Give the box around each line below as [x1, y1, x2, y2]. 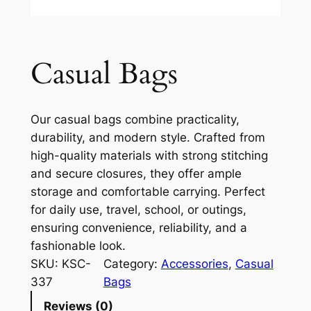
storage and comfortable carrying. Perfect [30, 185, 265, 199]
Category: [103, 257, 161, 271]
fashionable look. [30, 239, 126, 253]
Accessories [160, 257, 228, 271]
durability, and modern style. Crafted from [30, 131, 265, 145]
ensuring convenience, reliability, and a [30, 221, 247, 235]
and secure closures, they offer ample [30, 167, 242, 181]
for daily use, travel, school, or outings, [30, 203, 246, 217]
